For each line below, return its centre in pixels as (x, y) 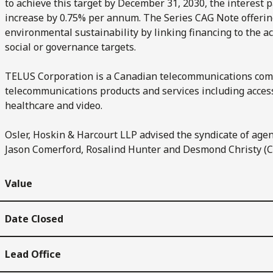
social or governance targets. (70, 47)
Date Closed (34, 218)
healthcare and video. (54, 105)
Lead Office (33, 254)
